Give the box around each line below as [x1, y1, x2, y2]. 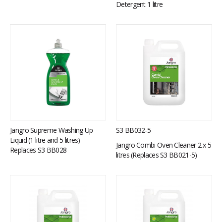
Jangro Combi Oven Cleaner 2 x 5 [116, 140, 212, 150]
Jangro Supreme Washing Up [10, 125, 93, 135]
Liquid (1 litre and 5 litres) [10, 135, 80, 145]
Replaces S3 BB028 [10, 145, 67, 155]
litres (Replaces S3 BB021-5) [116, 150, 197, 160]
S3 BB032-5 [116, 125, 151, 135]
